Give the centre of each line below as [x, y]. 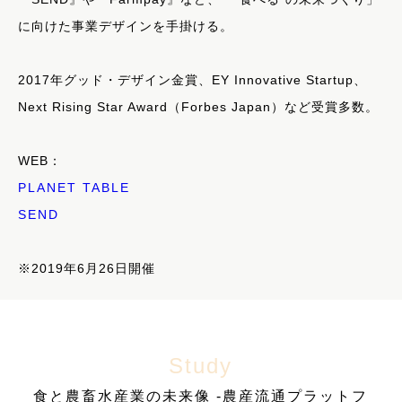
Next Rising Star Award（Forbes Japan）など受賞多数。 [198, 106]
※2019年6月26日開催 [87, 268]
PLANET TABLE [74, 187]
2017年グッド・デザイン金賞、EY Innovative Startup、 [192, 79]
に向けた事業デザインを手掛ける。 [126, 26]
